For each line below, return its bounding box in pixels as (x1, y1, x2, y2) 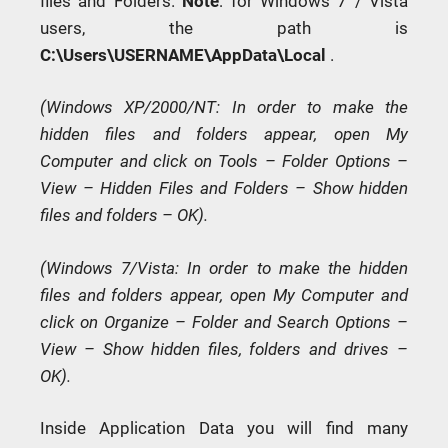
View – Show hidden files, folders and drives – (40, 338, 408, 359)
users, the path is (40, 17, 408, 38)
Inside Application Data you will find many (40, 418, 408, 439)
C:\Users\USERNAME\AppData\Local (40, 44, 326, 65)
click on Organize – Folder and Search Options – (40, 311, 408, 332)
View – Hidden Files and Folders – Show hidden (40, 178, 408, 199)
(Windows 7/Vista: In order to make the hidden (40, 257, 408, 278)
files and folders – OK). (40, 205, 208, 226)
